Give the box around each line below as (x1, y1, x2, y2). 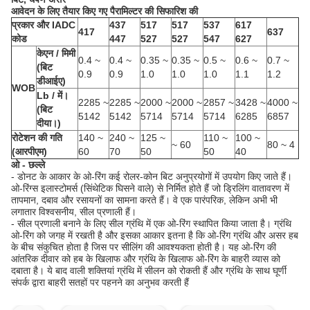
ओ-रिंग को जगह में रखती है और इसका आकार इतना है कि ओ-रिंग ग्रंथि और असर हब (11, 230, 298, 241)
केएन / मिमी (37, 48, 75, 59)
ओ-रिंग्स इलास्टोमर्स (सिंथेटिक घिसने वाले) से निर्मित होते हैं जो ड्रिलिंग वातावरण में (11, 183, 289, 194)
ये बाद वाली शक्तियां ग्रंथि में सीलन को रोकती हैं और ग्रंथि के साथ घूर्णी (47, 265, 286, 276)
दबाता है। (11, 265, 44, 276)
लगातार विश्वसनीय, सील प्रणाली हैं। (11, 206, 136, 217)
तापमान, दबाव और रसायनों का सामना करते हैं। (11, 194, 170, 206)
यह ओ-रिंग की (228, 241, 276, 253)
